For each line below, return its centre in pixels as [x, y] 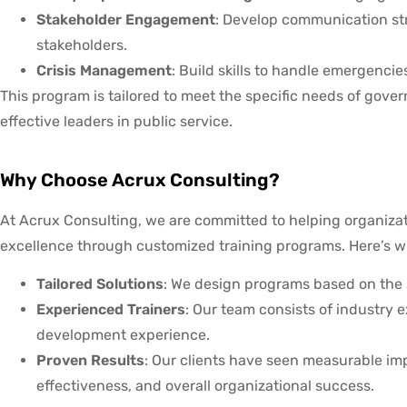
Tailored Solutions [100, 284]
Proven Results [90, 361]
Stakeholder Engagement [126, 20]
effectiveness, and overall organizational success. [205, 386]
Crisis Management [104, 71]
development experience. [123, 335]
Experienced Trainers [111, 310]
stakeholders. [82, 45]
